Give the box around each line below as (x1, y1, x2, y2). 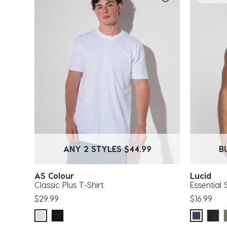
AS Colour (34, 170, 79, 180)
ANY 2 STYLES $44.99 (63, 143, 152, 154)
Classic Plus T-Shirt (34, 179, 103, 190)
